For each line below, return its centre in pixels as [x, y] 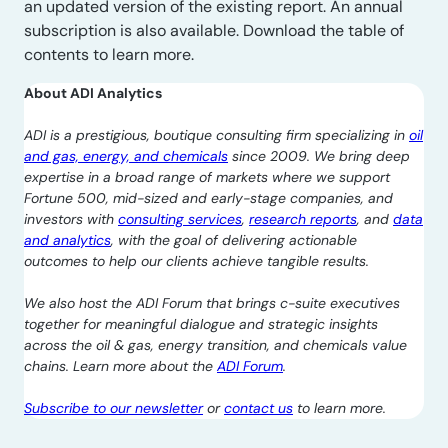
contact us [258, 407]
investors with [71, 218]
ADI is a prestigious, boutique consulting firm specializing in [216, 134]
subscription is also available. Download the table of [214, 30]
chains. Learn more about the [120, 365]
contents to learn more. [109, 54]
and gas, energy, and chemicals [126, 155]
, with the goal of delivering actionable [234, 239]
